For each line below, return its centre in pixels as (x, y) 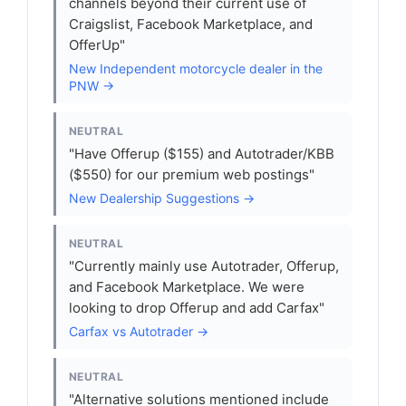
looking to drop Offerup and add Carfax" (197, 308)
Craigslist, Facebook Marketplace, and (191, 24)
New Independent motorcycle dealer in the (196, 68)
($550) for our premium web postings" (192, 174)
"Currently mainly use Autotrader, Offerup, (204, 266)
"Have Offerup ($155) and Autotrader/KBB (202, 154)
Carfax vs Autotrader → (139, 331)
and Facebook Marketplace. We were (187, 287)
